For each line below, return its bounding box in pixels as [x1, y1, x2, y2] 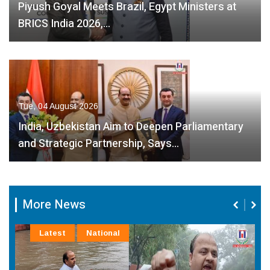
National [86, 228, 120, 238]
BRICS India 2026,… [18, 16, 110, 33]
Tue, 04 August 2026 [18, 101, 98, 111]
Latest [39, 228, 66, 238]
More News [22, 196, 86, 214]
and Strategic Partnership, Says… [18, 136, 179, 152]
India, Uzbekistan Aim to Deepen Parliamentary [18, 119, 243, 136]
